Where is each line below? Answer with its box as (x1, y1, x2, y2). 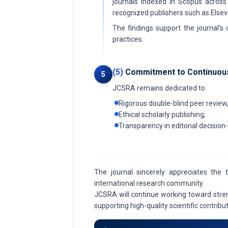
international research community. (94, 179, 204, 187)
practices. (112, 35, 144, 43)
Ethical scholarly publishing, (119, 110, 206, 119)
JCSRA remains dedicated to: (112, 84, 207, 92)
